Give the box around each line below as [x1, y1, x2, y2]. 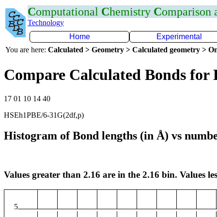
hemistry [109, 5, 154, 18]
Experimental [156, 32, 202, 41]
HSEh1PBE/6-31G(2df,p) [4, 110, 84, 119]
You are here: [5, 46, 48, 54]
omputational [36, 5, 101, 18]
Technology [28, 18, 64, 27]
